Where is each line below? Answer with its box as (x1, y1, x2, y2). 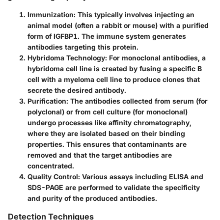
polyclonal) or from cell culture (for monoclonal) (27, 107, 188, 116)
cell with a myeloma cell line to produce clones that (27, 75, 200, 83)
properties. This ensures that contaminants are (27, 139, 187, 148)
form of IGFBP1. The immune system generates (27, 31, 186, 40)
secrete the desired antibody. (27, 85, 126, 94)
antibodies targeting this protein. (27, 42, 138, 51)
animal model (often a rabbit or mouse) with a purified (27, 21, 209, 29)
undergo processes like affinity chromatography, (27, 118, 192, 127)
